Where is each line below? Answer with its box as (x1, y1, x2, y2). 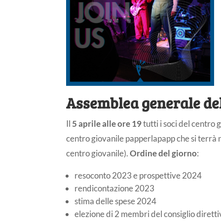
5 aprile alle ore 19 (72, 118, 144, 129)
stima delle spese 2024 (74, 195, 157, 206)
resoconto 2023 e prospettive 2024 (74, 170, 202, 181)
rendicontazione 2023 (74, 183, 155, 193)
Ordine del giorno (130, 147, 197, 158)
